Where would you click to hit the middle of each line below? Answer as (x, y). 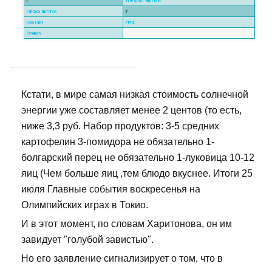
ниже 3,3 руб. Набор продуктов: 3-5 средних (120, 126)
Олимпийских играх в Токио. (85, 205)
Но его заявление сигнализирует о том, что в (122, 259)
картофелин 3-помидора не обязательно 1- (118, 142)
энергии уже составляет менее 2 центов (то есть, (131, 110)
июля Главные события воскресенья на (111, 189)
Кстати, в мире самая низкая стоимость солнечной (135, 95)
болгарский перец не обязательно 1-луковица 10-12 (138, 158)
